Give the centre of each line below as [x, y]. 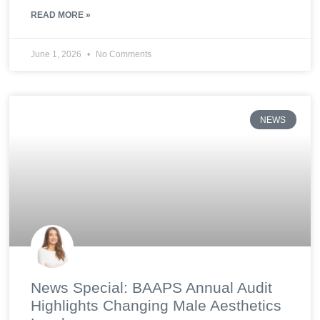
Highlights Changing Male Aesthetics [156, 306]
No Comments [123, 55]
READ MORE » [61, 15]
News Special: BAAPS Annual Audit [152, 288]
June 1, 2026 [57, 55]
